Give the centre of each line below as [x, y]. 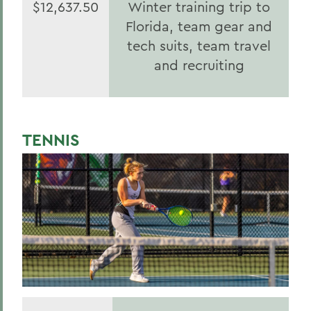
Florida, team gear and [199, 26]
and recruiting [199, 65]
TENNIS [51, 140]
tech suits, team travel [199, 45]
